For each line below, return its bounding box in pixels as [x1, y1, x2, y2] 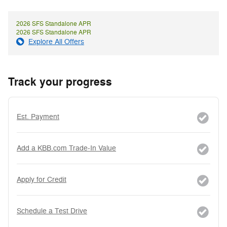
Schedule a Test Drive [17, 206, 87, 215]
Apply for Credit [17, 175, 66, 184]
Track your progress [8, 74, 112, 89]
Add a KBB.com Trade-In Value [17, 143, 116, 153]
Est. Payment [17, 112, 59, 121]
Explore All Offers [28, 37, 84, 46]
